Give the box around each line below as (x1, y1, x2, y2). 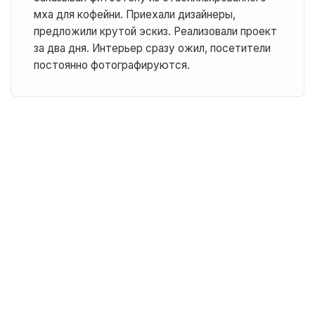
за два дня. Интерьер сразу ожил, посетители (33, 41, 271, 55)
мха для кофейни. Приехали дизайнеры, (33, 8, 236, 21)
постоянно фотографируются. (33, 58, 190, 72)
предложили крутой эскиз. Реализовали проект (33, 25, 277, 38)
